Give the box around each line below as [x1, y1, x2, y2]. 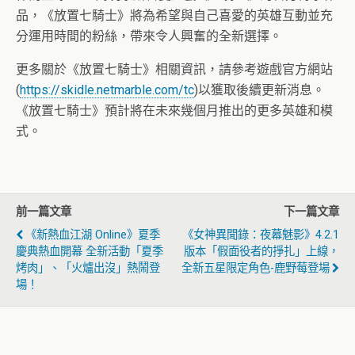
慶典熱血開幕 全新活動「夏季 [16, 245, 163, 259]
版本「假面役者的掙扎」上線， [184, 245, 339, 259]
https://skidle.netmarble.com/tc [20, 82, 194, 98]
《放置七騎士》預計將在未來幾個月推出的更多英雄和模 [16, 103, 333, 119]
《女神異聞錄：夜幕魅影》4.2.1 [182, 228, 339, 242]
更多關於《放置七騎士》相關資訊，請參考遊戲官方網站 [16, 62, 333, 78]
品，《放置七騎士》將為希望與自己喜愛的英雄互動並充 [16, 8, 333, 24]
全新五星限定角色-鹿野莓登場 [181, 261, 330, 276]
